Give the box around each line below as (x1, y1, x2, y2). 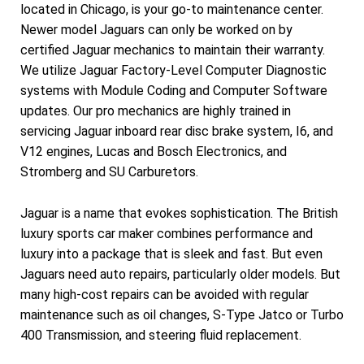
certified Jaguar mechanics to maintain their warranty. (20, 42, 325, 58)
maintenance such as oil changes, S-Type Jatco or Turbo (20, 306, 344, 323)
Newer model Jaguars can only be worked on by (20, 22, 292, 38)
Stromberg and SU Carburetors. (20, 164, 198, 180)
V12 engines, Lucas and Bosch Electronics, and (20, 144, 287, 160)
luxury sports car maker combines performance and (20, 225, 313, 241)
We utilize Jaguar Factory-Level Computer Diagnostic (20, 63, 327, 79)
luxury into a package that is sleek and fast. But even (20, 245, 323, 262)
